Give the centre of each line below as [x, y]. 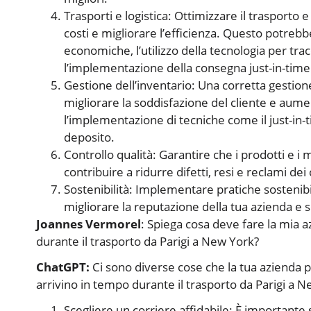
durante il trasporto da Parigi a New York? [148, 242]
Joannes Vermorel [89, 224]
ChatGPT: [63, 267]
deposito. [89, 137]
